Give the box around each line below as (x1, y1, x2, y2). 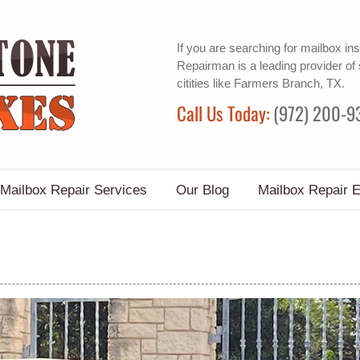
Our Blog (176, 182, 229, 198)
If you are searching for (176, 40, 301, 55)
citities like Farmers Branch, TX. (176, 76, 345, 90)
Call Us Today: (176, 99, 273, 127)
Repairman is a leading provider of (176, 58, 358, 72)
